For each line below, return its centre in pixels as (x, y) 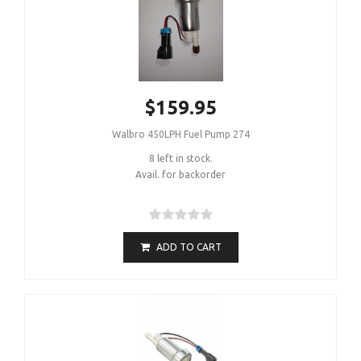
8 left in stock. (180, 159)
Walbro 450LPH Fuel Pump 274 (180, 135)
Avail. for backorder (180, 175)
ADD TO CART (189, 247)
